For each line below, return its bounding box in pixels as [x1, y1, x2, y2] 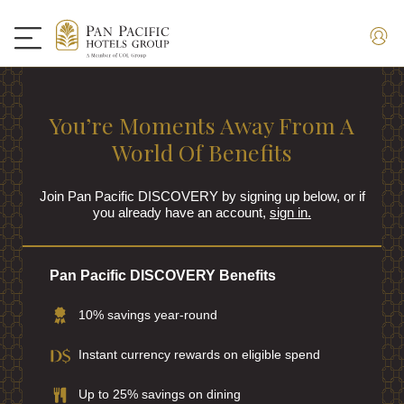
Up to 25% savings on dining [78, 387, 241, 401]
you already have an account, [93, 205, 270, 220]
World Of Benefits [112, 137, 292, 167]
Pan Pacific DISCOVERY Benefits [50, 268, 276, 283]
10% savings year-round [78, 308, 217, 322]
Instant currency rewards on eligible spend [78, 347, 320, 362]
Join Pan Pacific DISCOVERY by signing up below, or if [39, 188, 365, 204]
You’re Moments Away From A [50, 110, 354, 140]
